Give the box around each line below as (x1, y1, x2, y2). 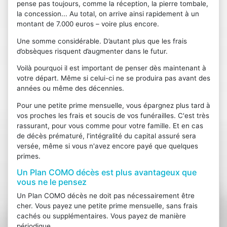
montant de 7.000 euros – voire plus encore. (16, 20, 159, 28)
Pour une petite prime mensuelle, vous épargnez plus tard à (16, 101, 210, 109)
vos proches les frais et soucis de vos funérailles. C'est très (16, 111, 209, 120)
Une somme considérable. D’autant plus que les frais (16, 36, 187, 45)
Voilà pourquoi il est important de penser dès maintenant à (16, 64, 206, 72)
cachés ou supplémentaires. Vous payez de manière (16, 211, 186, 220)
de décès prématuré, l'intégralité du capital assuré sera (16, 131, 196, 140)
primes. (16, 152, 41, 160)
